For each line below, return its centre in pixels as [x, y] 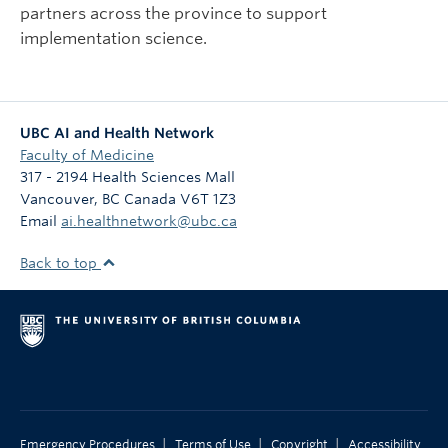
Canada [150, 199]
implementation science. [115, 39]
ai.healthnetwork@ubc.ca [149, 221]
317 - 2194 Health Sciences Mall [127, 177]
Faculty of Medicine [87, 155]
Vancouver [57, 199]
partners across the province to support [173, 14]
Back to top [60, 263]
